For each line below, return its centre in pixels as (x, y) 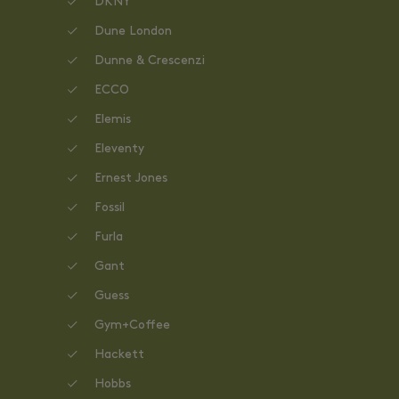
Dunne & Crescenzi (150, 61)
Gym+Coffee (132, 326)
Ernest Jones (131, 179)
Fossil (110, 208)
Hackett (119, 355)
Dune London (133, 32)
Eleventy (119, 149)
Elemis (113, 120)
